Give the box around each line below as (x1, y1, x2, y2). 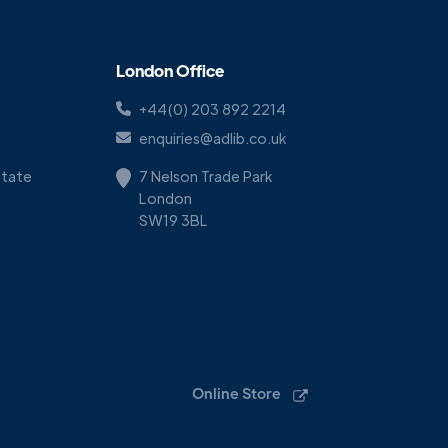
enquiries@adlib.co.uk (139, 129, 286, 148)
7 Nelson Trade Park (139, 167, 272, 186)
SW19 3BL (139, 211, 208, 230)
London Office (116, 60, 224, 82)
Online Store (192, 384, 281, 403)
